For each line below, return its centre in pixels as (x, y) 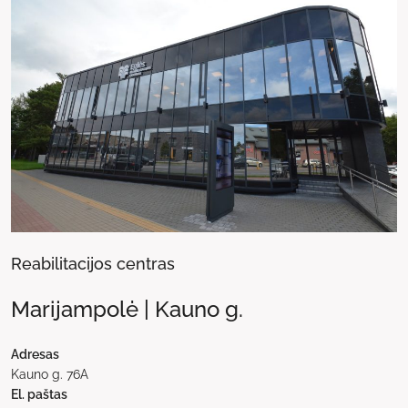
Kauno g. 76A (50, 375)
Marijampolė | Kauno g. (127, 310)
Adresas (35, 355)
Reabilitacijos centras (93, 264)
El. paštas (39, 395)
